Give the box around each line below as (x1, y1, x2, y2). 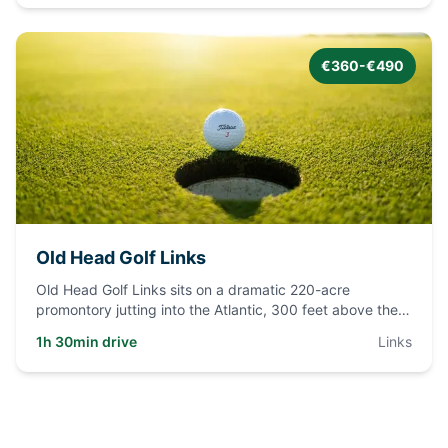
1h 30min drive (36, 333, 137, 350)
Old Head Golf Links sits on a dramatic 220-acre (36, 281, 350, 298)
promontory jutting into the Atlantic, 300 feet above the (36, 301, 398, 318)
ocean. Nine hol (36, 321, 137, 338)
